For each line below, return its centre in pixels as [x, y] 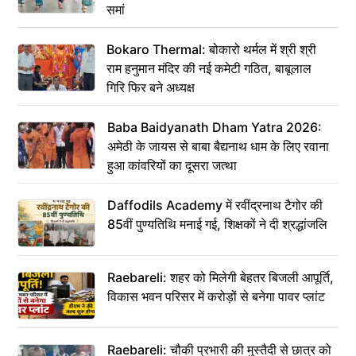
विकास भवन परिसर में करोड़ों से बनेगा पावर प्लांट [216, 296]
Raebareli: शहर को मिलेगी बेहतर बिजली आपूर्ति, [221, 277]
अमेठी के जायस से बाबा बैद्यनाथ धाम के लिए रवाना [218, 146]
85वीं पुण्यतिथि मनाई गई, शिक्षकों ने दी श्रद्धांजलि [217, 224]
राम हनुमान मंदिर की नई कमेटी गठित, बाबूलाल [209, 68]
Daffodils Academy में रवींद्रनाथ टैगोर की [215, 205]
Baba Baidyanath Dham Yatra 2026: [215, 127]
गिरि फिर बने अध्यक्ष [151, 87]
